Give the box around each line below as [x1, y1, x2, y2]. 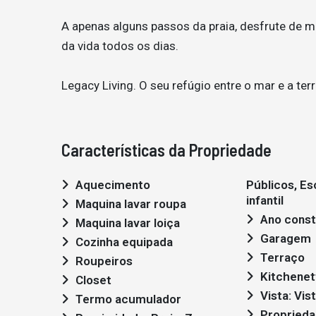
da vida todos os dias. [61, 39, 178, 54]
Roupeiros [75, 254, 133, 269]
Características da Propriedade [61, 140, 272, 161]
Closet [75, 273, 111, 288]
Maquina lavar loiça [75, 216, 180, 231]
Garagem [260, 231, 311, 246]
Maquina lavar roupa [75, 197, 186, 212]
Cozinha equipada [75, 235, 173, 250]
